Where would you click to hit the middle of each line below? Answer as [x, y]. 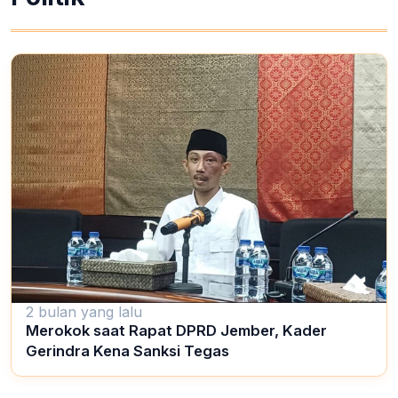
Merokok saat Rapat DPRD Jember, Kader [176, 331]
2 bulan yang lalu [84, 312]
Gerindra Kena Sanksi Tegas [127, 351]
